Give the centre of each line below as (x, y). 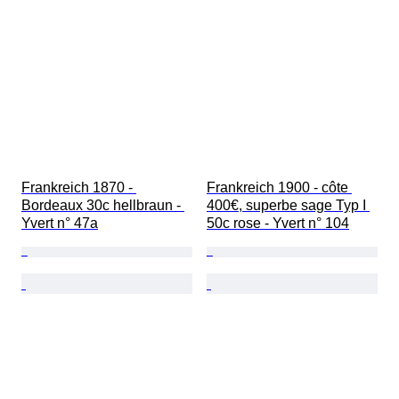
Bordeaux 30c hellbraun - (103, 206)
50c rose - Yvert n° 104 (278, 224)
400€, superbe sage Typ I (288, 206)
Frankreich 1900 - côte (279, 188)
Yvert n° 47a (60, 224)
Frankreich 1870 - (79, 188)
